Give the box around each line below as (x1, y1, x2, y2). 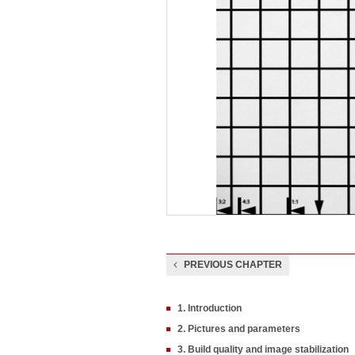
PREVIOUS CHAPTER (184, 259, 282, 270)
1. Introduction (177, 303, 242, 314)
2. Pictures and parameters (177, 323, 300, 334)
